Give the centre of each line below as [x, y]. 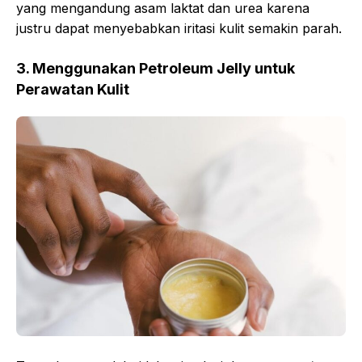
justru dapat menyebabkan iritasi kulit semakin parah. [179, 28]
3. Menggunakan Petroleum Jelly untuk [156, 68]
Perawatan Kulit [73, 89]
